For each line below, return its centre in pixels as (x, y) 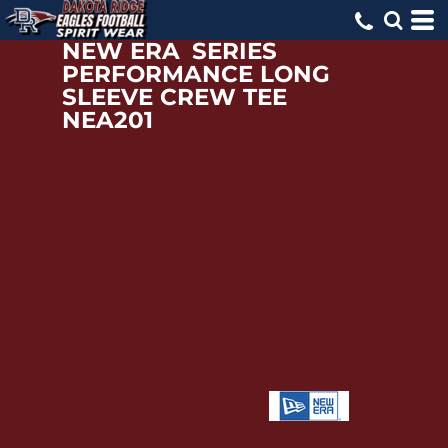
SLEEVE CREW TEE (175, 97)
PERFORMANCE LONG (196, 74)
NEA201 (108, 120)
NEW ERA (121, 51)
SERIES (235, 51)
